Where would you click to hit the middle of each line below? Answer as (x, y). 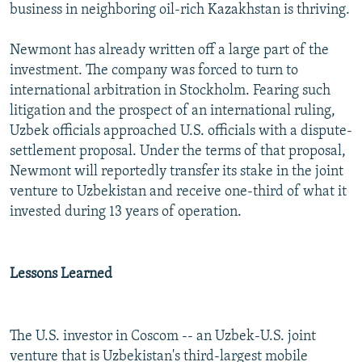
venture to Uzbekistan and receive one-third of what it (178, 192)
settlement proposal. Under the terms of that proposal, (178, 152)
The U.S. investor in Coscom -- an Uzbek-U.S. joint (163, 337)
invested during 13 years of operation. (126, 213)
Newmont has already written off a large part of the (169, 51)
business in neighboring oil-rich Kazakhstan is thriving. (180, 11)
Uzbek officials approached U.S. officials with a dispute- (181, 132)
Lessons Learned (61, 275)
